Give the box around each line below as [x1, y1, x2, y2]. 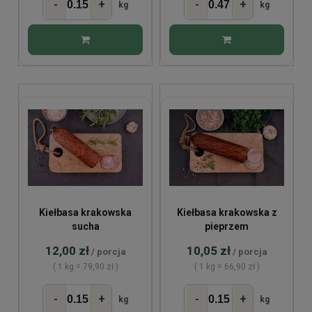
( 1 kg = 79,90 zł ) [52, 261, 118, 272]
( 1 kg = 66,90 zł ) [194, 261, 260, 272]
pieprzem [205, 220, 249, 232]
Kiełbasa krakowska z [176, 206, 277, 218]
